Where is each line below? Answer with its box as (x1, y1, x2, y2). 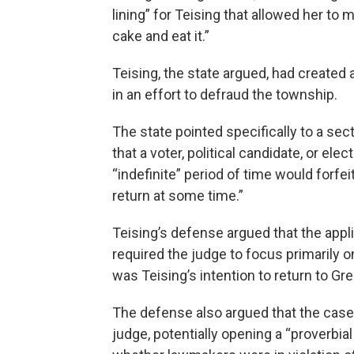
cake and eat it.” (112, 27, 209, 44)
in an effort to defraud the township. (112, 85, 337, 103)
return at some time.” (112, 186, 243, 204)
